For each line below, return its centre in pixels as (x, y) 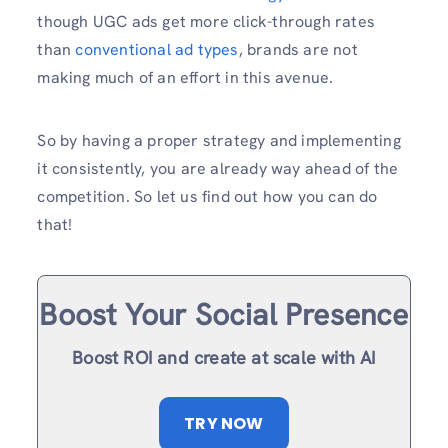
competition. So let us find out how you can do (207, 197)
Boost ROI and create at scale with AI (224, 357)
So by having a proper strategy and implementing (219, 141)
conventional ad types (157, 50)
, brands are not (298, 50)
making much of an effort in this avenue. (185, 78)
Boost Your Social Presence (224, 314)
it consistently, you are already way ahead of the (218, 169)
